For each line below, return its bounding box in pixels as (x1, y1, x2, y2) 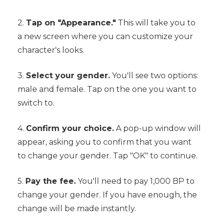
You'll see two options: (109, 71, 198, 81)
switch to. (17, 98, 54, 108)
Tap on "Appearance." (25, 18, 116, 28)
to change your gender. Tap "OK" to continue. (17, 151, 197, 161)
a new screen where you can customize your (17, 32, 193, 42)
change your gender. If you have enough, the (17, 190, 197, 200)
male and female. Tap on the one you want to (17, 85, 197, 94)
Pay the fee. (25, 176, 76, 186)
